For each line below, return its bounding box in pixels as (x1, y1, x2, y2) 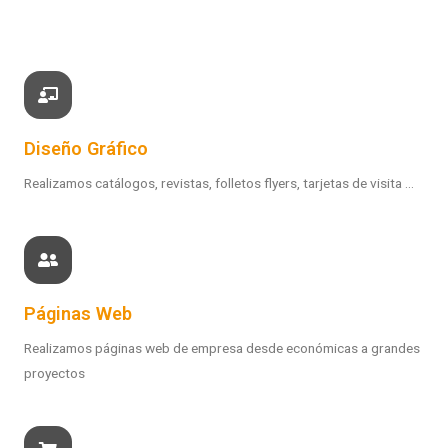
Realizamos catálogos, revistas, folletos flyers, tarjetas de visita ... (24, 175, 414, 192)
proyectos (24, 365, 85, 382)
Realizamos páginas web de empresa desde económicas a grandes (24, 340, 420, 357)
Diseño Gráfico (24, 138, 148, 160)
